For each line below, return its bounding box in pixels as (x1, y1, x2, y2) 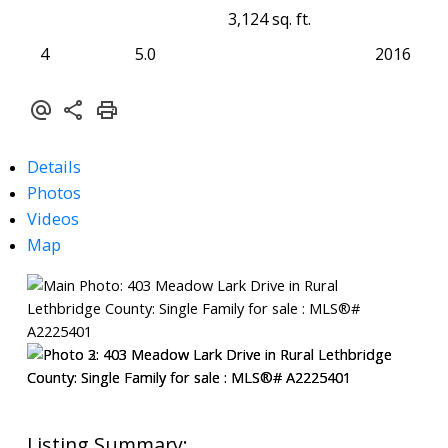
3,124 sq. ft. (227, 7, 311, 30)
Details (26, 155, 81, 179)
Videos (26, 207, 79, 231)
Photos (26, 181, 81, 205)
